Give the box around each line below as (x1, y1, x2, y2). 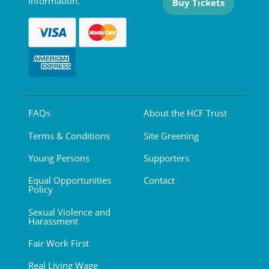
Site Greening (144, 129, 199, 142)
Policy (28, 183, 53, 196)
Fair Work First (28, 237, 89, 250)
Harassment (28, 214, 78, 227)
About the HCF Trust (144, 107, 227, 119)
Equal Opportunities (28, 174, 111, 187)
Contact (144, 174, 175, 187)
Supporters (144, 151, 189, 164)
